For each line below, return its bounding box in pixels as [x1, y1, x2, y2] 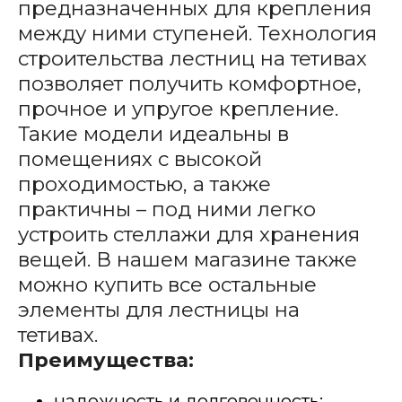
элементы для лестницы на [17, 297, 300, 323]
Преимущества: [17, 347, 194, 373]
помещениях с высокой [17, 146, 262, 172]
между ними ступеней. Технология [17, 21, 377, 47]
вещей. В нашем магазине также [17, 247, 357, 273]
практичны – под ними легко [17, 197, 316, 223]
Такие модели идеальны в [17, 121, 289, 147]
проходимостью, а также [17, 171, 271, 197]
